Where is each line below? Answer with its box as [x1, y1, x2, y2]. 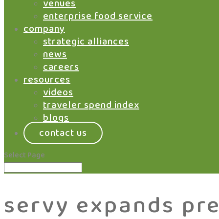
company [23, 21, 65, 37]
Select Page [4, 149, 45, 161]
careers [43, 59, 79, 75]
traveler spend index [43, 97, 139, 113]
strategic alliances [43, 34, 129, 49]
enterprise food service [43, 8, 153, 24]
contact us [39, 125, 87, 141]
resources [23, 72, 70, 88]
